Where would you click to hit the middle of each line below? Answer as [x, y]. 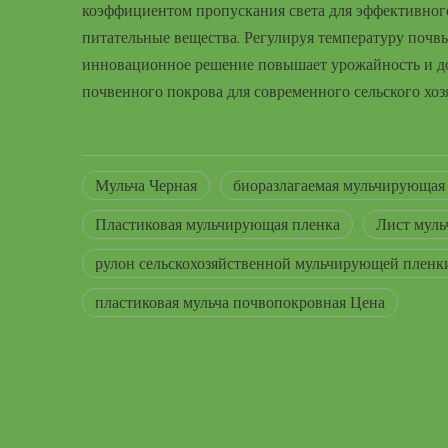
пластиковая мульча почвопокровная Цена [240, 302]
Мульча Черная [146, 185]
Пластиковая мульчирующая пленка [217, 224]
